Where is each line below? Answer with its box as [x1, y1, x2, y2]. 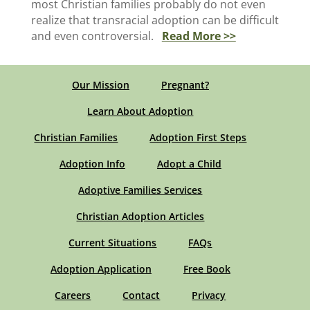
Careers [55, 289, 91, 302]
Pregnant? [161, 78, 209, 91]
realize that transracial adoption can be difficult [30, 12, 279, 28]
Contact [122, 289, 161, 302]
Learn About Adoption [87, 104, 194, 118]
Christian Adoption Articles [76, 210, 205, 223]
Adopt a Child [156, 157, 221, 170]
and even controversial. [30, 28, 162, 44]
